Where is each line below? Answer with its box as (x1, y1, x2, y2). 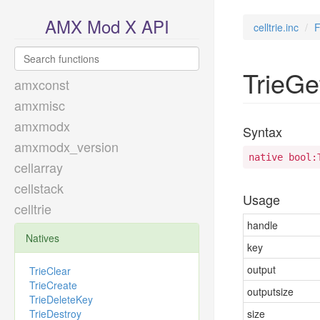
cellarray (14, 158, 63, 176)
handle (247, 218, 278, 232)
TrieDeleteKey (29, 292, 93, 306)
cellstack (14, 179, 64, 197)
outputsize (247, 284, 294, 299)
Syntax (243, 122, 282, 141)
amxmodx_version (14, 137, 119, 156)
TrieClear (29, 264, 71, 278)
